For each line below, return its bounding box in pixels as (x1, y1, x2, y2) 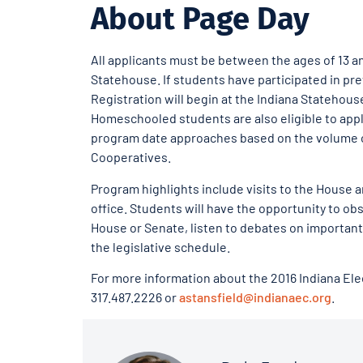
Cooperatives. (91, 149, 171, 165)
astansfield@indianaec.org (179, 289, 331, 305)
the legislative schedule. (91, 238, 230, 254)
